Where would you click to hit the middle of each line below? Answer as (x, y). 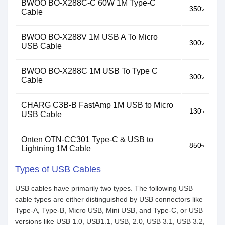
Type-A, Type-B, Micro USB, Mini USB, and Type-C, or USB (109, 210)
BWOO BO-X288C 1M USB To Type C (89, 71)
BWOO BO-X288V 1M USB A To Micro (89, 37)
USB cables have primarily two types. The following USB (104, 188)
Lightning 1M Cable (56, 148)
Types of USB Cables (58, 169)
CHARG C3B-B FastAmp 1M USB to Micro (97, 105)
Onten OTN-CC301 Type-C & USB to (87, 139)
